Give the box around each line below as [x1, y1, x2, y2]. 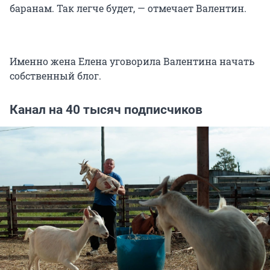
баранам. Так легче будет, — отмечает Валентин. [10, 2, 246, 15]
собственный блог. [10, 69, 101, 83]
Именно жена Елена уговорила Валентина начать [10, 55, 254, 68]
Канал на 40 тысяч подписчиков [10, 102, 202, 118]
